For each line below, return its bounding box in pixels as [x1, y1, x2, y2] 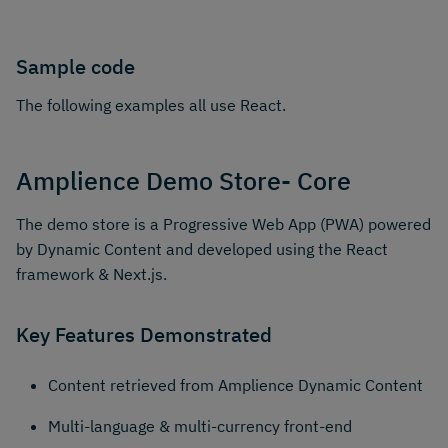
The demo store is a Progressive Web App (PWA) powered [16, 214, 431, 235]
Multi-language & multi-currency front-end [48, 415, 352, 436]
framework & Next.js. [16, 264, 167, 285]
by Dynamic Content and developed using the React [16, 239, 388, 260]
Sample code [16, 52, 135, 80]
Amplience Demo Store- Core [16, 164, 351, 198]
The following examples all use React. [16, 95, 286, 116]
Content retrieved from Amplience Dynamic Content [48, 374, 423, 395]
